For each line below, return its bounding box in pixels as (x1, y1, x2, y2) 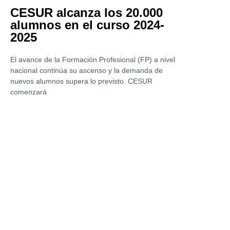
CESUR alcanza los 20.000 (10, 6, 163, 20)
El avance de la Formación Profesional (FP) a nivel (10, 55, 175, 64)
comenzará (10, 88, 47, 96)
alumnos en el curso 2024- (10, 18, 164, 32)
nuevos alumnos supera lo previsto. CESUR (10, 77, 152, 85)
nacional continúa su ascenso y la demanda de (10, 66, 163, 74)
